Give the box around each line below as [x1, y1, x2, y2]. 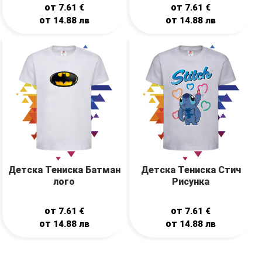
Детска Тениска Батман [8, 164, 120, 175]
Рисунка [172, 175, 210, 187]
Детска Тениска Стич [140, 164, 241, 175]
